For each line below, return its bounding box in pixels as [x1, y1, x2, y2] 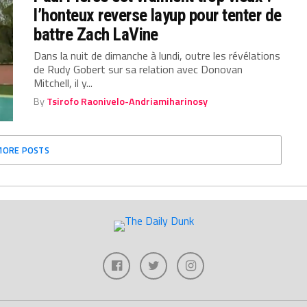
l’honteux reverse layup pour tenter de [34, 5, 282, 26]
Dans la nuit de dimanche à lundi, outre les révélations [34, 47, 281, 64]
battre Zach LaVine [34, 24, 158, 45]
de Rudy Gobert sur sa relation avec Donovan [34, 61, 243, 78]
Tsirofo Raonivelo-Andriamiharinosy [47, 94, 208, 110]
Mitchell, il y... [34, 75, 93, 92]
